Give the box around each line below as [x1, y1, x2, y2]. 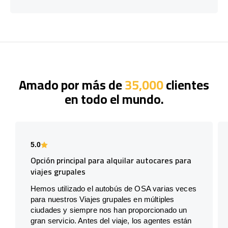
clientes [163, 72, 209, 97]
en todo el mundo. [64, 87, 164, 111]
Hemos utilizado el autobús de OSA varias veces [31, 184, 196, 193]
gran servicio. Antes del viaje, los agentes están [31, 216, 192, 225]
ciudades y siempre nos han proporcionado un [31, 205, 187, 214]
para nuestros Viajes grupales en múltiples [31, 194, 175, 204]
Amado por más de [19, 72, 125, 97]
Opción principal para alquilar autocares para [31, 152, 191, 168]
